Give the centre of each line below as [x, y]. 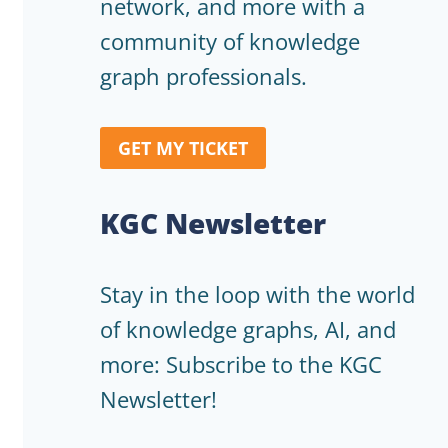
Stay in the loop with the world [257, 294]
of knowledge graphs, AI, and [248, 329]
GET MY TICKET [183, 148]
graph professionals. [203, 76]
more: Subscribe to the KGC [241, 364]
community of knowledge [230, 41]
